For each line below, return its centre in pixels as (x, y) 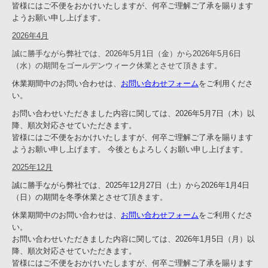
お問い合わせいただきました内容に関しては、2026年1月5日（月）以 (133, 239)
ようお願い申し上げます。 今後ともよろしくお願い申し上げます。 (130, 149)
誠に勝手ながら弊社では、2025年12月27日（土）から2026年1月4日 (131, 185)
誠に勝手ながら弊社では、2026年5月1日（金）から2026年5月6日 (127, 53)
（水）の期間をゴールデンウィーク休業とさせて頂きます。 (117, 65)
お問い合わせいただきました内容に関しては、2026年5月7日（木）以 (133, 113)
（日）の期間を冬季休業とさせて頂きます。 (90, 197)
